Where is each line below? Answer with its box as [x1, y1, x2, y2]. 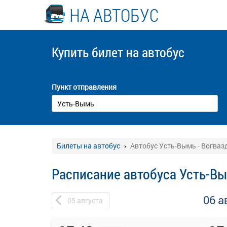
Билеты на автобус [57, 141, 120, 150]
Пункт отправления [52, 82, 117, 92]
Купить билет [52, 44, 126, 61]
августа [77, 196, 103, 205]
